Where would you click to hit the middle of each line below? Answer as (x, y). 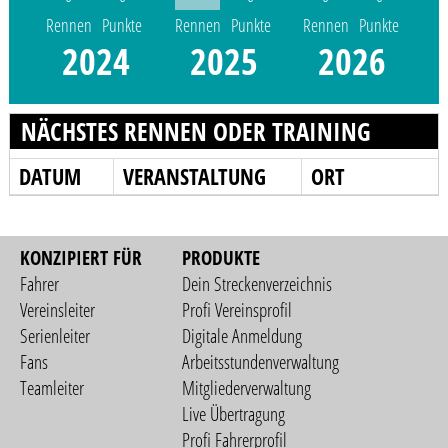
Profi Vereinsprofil (237, 310)
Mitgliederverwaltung (247, 388)
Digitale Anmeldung (242, 336)
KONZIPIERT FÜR (81, 258)
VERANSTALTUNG (194, 177)
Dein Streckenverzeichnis (257, 284)
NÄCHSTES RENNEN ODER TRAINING (195, 130)
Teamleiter (52, 388)
